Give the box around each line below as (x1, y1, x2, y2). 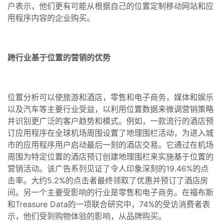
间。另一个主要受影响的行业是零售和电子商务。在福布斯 (7, 187, 214, 197)
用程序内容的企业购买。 (7, 12, 95, 23)
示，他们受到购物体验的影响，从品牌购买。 (7, 211, 166, 221)
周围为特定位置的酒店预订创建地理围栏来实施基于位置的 (7, 151, 214, 162)
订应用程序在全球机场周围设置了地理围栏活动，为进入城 (7, 127, 214, 138)
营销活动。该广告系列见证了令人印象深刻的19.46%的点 (7, 163, 209, 173)
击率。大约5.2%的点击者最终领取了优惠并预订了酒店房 (7, 175, 208, 185)
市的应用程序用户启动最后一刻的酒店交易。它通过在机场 (7, 139, 214, 150)
